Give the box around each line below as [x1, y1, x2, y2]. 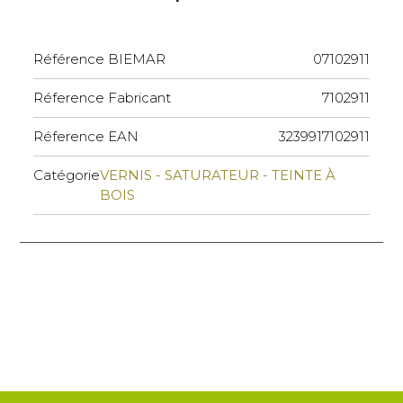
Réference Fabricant [33, 88, 172, 106]
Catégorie [33, 166, 101, 184]
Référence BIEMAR [33, 49, 166, 67]
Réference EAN [33, 127, 139, 145]
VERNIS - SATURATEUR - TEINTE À [100, 166, 336, 184]
